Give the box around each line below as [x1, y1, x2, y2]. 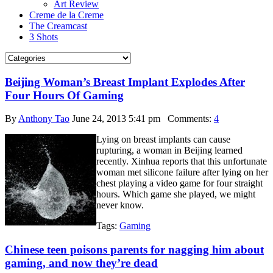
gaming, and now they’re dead [5, 257, 158, 270]
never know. [96, 200, 144, 211]
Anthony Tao [18, 113, 69, 124]
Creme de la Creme [29, 10, 104, 20]
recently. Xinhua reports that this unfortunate [96, 156, 267, 167]
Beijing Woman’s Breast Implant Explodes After [5, 75, 245, 88]
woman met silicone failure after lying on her [96, 167, 268, 178]
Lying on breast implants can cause [96, 134, 230, 145]
